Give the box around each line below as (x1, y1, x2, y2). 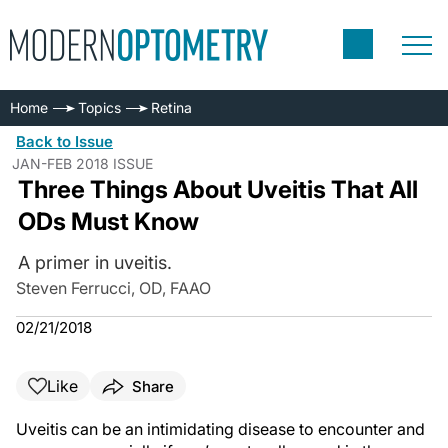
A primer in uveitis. (17, 252, 172, 273)
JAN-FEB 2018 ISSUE (12, 155, 153, 172)
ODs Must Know (17, 207, 199, 236)
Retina (151, 99, 192, 116)
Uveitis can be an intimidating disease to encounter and (16, 419, 425, 439)
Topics (78, 99, 121, 116)
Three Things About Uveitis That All (17, 175, 418, 204)
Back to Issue (16, 132, 113, 151)
